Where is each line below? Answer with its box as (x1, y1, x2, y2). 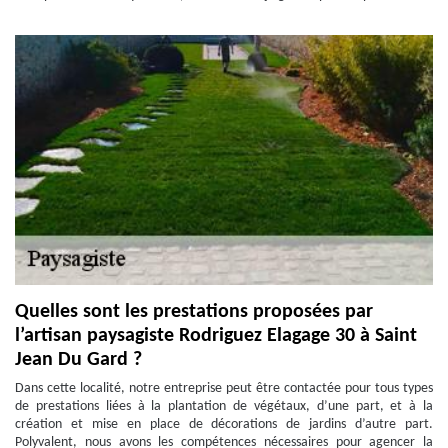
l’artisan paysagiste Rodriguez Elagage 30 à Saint (15, 326, 417, 346)
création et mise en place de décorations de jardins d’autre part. (15, 417, 433, 432)
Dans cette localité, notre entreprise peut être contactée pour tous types (15, 381, 433, 396)
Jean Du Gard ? (15, 350, 142, 370)
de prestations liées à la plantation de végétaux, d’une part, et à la (15, 399, 433, 414)
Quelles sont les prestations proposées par (15, 302, 373, 322)
